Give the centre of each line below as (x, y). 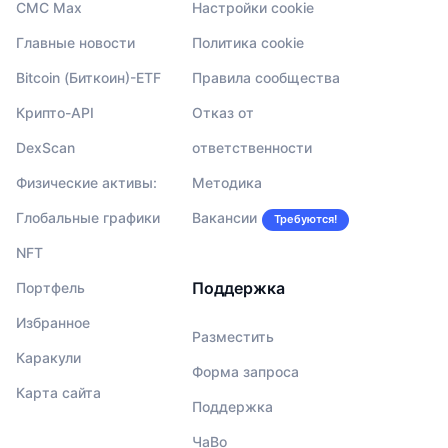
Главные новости (75, 42)
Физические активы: (86, 182)
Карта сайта (58, 392)
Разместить (232, 336)
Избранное (53, 322)
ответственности (251, 147)
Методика (226, 182)
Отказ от (222, 112)
